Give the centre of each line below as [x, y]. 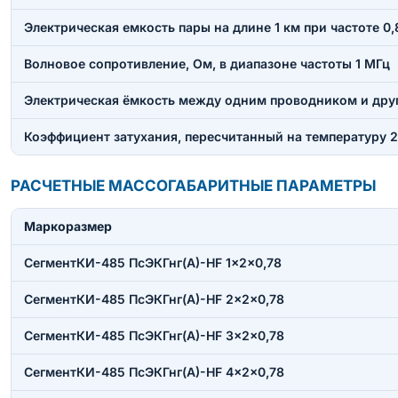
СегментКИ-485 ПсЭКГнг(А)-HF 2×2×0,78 [154, 298]
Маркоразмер [68, 226]
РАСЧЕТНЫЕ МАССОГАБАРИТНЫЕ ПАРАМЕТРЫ [193, 185]
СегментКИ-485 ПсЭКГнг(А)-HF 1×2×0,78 [153, 262]
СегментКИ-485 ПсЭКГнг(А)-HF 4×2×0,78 [154, 371]
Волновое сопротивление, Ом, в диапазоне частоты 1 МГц [207, 63]
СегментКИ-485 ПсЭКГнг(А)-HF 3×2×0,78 [154, 335]
